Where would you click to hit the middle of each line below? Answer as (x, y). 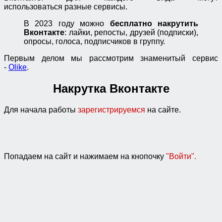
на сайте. (163, 110)
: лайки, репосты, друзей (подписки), (131, 32)
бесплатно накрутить (151, 23)
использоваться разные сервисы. (66, 6)
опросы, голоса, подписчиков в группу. (94, 41)
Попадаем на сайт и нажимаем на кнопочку (85, 156)
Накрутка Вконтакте (111, 88)
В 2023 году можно (64, 23)
